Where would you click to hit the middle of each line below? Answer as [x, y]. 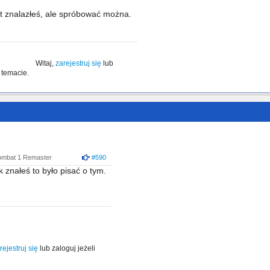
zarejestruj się [78, 63]
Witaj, [46, 63]
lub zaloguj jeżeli [67, 248]
